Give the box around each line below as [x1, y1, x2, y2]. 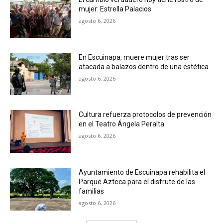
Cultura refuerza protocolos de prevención [79, 111, 212, 119]
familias [79, 187, 105, 195]
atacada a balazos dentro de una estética [79, 62, 209, 71]
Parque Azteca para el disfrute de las [79, 177, 196, 186]
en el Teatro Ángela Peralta [79, 120, 165, 128]
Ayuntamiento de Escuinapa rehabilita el [79, 168, 206, 176]
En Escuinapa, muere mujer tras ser [79, 53, 190, 61]
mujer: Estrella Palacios [79, 4, 152, 13]
